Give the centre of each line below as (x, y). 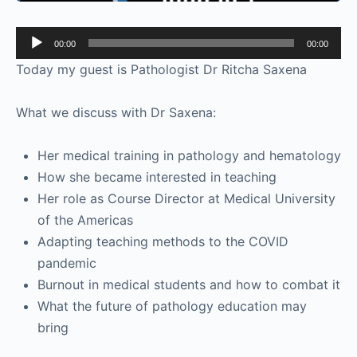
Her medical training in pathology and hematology (189, 155)
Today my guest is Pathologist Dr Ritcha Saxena (161, 69)
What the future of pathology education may (172, 306)
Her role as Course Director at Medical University (186, 198)
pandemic (67, 263)
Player (34, 58)
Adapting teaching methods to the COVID (163, 241)
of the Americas (85, 220)
